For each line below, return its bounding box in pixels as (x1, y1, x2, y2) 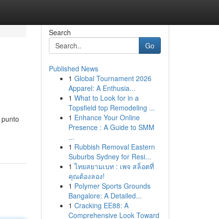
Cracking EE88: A (74, 200, 129, 210)
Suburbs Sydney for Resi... (68, 152, 151, 161)
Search (48, 27, 71, 37)
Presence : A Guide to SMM (68, 122, 154, 132)
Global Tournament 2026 (74, 73, 152, 83)
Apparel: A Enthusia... (68, 83, 135, 93)
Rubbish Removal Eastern (74, 142, 155, 152)
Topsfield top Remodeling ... (68, 103, 155, 112)
